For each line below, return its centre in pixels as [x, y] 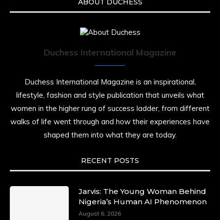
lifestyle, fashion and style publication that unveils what [110, 95]
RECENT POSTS [110, 161]
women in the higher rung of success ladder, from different [110, 108]
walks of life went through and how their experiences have [110, 122]
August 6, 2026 [100, 213]
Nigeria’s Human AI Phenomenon [143, 202]
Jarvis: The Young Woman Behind [142, 191]
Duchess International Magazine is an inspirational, [110, 82]
